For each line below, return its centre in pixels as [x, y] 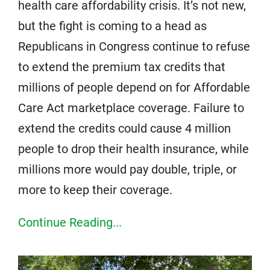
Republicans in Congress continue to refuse [134, 46]
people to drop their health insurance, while [133, 149]
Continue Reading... [70, 222]
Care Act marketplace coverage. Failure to [131, 108]
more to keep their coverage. [97, 190]
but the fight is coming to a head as [112, 26]
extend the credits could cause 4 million [124, 128]
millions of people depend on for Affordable [134, 87]
